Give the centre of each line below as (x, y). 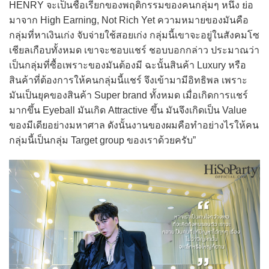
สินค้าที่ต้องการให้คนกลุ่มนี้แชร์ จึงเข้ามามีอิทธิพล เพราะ (128, 80)
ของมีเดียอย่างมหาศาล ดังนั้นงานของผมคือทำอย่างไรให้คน (134, 125)
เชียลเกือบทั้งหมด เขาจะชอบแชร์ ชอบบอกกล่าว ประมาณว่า (134, 50)
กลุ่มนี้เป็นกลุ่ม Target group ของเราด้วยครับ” (102, 141)
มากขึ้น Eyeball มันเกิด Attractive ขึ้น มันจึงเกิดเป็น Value (128, 110)
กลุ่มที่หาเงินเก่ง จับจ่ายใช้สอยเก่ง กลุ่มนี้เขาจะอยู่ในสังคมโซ (134, 35)
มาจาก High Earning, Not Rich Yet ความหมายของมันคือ (129, 20)
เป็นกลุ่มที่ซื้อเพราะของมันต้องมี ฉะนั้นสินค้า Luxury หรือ (128, 65)
